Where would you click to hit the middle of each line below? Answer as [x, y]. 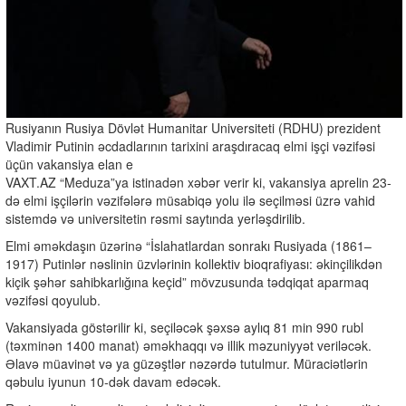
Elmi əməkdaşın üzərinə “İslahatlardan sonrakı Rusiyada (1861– [188, 246]
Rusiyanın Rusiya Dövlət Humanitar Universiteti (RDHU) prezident [193, 128]
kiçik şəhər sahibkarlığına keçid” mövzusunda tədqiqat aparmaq [187, 282]
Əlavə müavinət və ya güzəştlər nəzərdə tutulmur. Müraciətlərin [187, 364]
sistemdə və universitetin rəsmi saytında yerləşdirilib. [155, 219]
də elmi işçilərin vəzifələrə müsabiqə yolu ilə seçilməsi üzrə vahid [190, 201]
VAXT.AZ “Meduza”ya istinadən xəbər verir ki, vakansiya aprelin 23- [198, 183]
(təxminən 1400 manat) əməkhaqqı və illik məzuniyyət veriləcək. [188, 346]
